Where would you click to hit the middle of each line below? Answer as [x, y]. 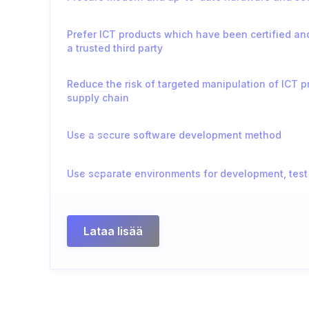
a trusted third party [115, 48]
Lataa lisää [113, 231]
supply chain [98, 98]
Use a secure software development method [174, 135]
